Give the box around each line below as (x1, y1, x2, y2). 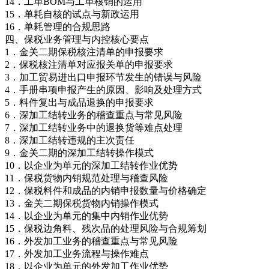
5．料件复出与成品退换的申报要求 (5, 97, 154, 107)
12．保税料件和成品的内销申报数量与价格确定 (5, 185, 207, 196)
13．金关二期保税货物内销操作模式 (5, 198, 159, 208)
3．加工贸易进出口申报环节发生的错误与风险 (5, 71, 202, 82)
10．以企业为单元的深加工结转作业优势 (5, 160, 178, 171)
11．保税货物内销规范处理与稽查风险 (5, 172, 168, 183)
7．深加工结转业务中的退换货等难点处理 (5, 122, 183, 133)
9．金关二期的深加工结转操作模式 (5, 147, 154, 158)
